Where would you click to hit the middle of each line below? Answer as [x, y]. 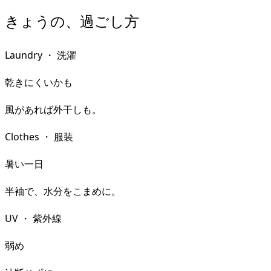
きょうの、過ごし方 [72, 21]
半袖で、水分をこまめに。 [63, 191]
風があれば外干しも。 [53, 109]
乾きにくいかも [39, 82]
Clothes [22, 136]
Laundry [24, 55]
